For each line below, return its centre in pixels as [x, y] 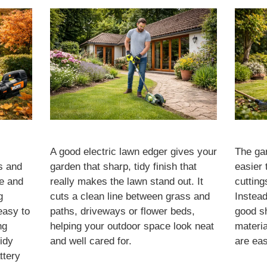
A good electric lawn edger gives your [133, 151]
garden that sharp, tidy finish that [123, 166]
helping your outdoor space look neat [132, 226]
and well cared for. [91, 241]
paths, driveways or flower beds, [122, 211]
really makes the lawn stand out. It [126, 181]
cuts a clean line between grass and [130, 196]
